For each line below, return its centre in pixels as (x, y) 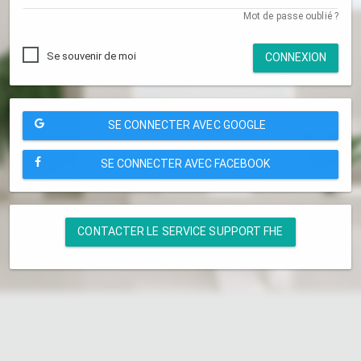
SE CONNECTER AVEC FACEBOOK (186, 164)
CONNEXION (296, 58)
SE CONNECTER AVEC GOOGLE (187, 125)
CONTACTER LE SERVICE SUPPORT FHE (180, 232)
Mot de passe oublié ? (290, 16)
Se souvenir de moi (91, 56)
